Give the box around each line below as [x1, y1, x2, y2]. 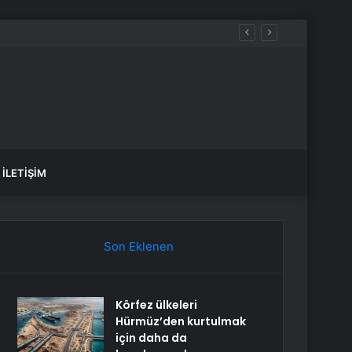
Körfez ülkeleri [115, 297, 198, 313]
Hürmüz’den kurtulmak [115, 313, 247, 329]
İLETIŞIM [2, 167, 46, 179]
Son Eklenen [103, 239, 174, 254]
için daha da [115, 330, 188, 346]
